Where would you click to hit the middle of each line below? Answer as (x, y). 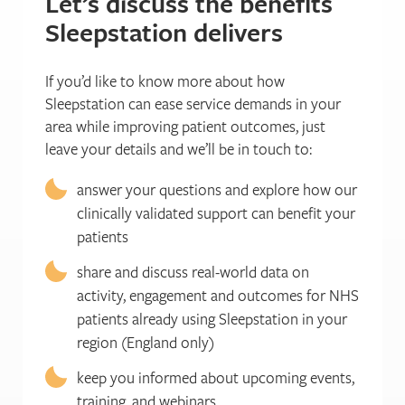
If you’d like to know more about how (165, 80)
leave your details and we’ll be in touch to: (179, 148)
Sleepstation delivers (164, 32)
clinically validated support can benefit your (216, 212)
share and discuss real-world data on (193, 271)
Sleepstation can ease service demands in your (193, 103)
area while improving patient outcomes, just (185, 126)
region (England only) (146, 342)
